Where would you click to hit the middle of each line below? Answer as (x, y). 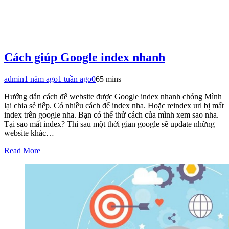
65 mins (108, 79)
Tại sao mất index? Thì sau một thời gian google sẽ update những (109, 124)
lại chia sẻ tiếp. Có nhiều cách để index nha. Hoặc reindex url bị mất (114, 105)
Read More (22, 150)
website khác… (29, 133)
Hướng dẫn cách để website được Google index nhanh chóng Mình (113, 96)
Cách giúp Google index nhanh (85, 57)
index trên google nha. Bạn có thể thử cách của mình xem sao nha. (111, 114)
